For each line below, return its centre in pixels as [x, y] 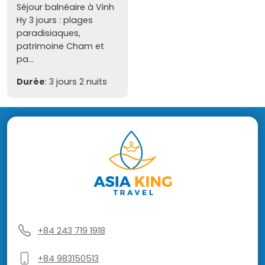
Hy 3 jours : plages [55, 20]
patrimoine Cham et [60, 46]
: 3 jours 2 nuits [76, 81]
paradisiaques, [49, 33]
